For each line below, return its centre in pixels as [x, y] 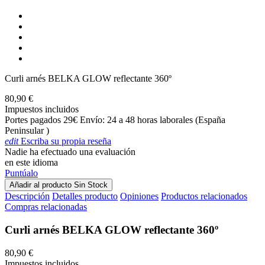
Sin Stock [91, 185]
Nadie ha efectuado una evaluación [70, 152]
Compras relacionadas [46, 207]
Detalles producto [85, 196]
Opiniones [139, 196]
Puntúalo [21, 173]
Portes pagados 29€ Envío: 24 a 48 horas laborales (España [115, 120]
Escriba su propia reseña [65, 141]
